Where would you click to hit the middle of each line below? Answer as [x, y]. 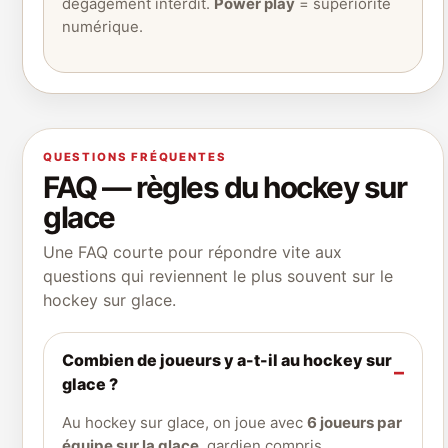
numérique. [102, 27]
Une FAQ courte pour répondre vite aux [192, 252]
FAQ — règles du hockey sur [225, 187]
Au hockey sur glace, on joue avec [184, 423]
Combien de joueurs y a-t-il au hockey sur [227, 360]
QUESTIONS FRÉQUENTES [135, 157]
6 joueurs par [354, 423]
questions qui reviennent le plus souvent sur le [218, 276]
